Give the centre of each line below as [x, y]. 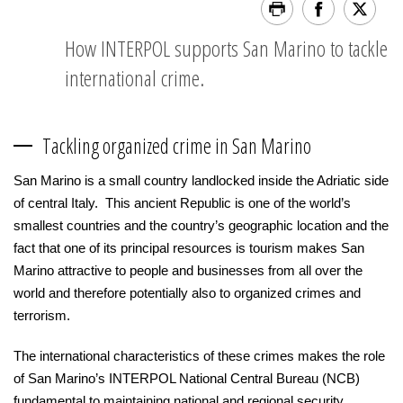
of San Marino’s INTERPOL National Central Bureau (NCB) [187, 378]
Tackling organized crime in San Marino [177, 146]
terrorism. [42, 315]
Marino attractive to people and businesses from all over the [188, 270]
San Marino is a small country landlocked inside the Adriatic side [201, 180]
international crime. [134, 78]
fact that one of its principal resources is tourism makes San [189, 248]
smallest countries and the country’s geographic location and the [201, 225]
